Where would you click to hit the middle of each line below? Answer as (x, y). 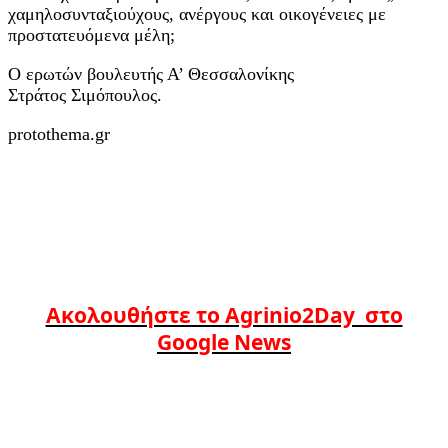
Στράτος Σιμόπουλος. (85, 94)
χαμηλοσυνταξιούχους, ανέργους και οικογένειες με (197, 13)
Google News (224, 341)
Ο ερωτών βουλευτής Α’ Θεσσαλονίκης (151, 73)
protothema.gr (59, 133)
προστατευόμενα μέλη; (91, 34)
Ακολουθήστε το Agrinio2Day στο (224, 314)
